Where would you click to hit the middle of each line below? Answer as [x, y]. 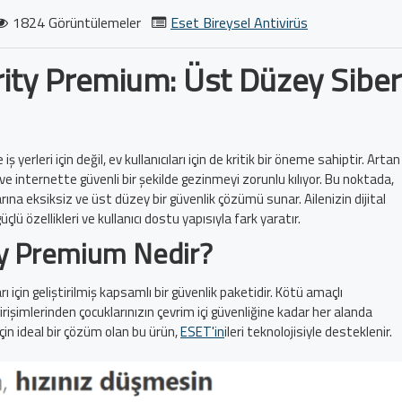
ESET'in [202, 331]
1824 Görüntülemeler [77, 22]
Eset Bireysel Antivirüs [239, 22]
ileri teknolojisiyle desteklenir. [308, 331]
